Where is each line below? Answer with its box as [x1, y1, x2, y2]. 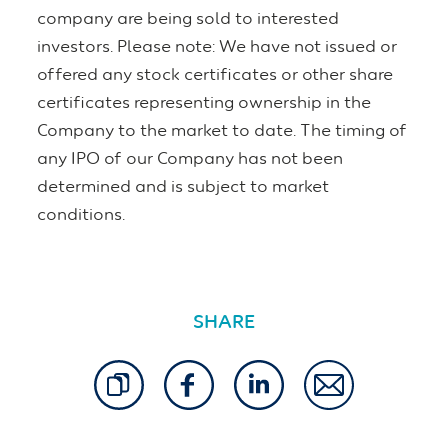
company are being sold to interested [37, 11, 339, 29]
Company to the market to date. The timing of [37, 123, 407, 141]
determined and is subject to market [37, 179, 329, 197]
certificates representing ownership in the [37, 95, 371, 113]
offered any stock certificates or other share [37, 67, 393, 85]
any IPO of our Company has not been [37, 151, 343, 169]
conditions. [37, 207, 125, 225]
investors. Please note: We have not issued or [37, 39, 397, 57]
